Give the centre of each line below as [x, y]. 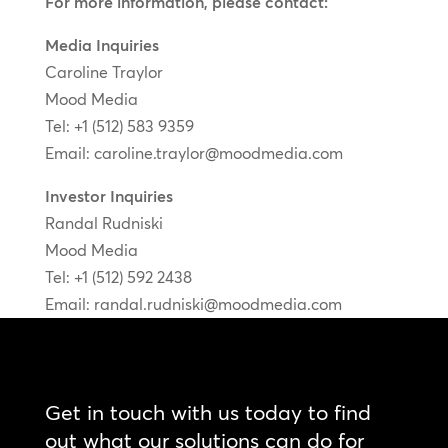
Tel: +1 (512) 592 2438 [118, 276]
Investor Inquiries [108, 195]
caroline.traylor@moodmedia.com [218, 152]
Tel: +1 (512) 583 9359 [119, 125]
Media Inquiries [101, 44]
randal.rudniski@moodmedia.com [217, 303]
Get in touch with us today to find [207, 411]
